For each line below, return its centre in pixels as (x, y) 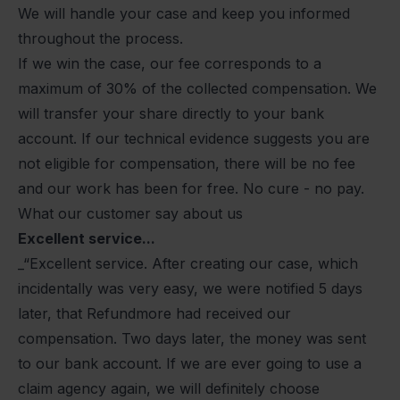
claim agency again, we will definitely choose (169, 389)
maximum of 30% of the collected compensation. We (197, 89)
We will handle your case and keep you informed (184, 14)
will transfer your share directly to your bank (171, 114)
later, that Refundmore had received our (154, 314)
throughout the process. (100, 39)
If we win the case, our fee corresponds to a (170, 64)
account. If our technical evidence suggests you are (194, 139)
